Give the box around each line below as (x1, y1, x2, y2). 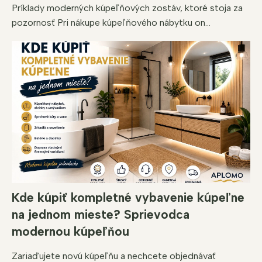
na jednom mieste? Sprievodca (12, 207, 189, 222)
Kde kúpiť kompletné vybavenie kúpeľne (12, 190, 244, 205)
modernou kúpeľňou (12, 224, 129, 239)
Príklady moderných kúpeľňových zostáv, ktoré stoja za (12, 2, 243, 14)
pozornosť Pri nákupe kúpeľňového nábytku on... (12, 17, 211, 29)
